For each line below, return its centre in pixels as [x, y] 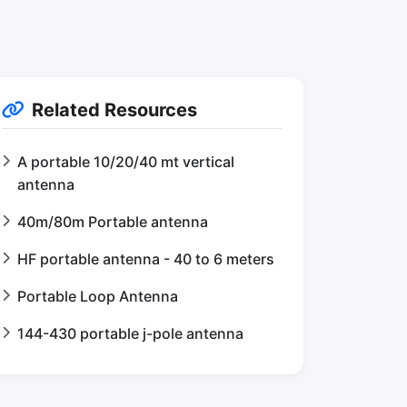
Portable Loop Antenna [98, 296]
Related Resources [114, 110]
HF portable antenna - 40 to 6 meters [146, 259]
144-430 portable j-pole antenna [130, 333]
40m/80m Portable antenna [113, 222]
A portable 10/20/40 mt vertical [126, 162]
